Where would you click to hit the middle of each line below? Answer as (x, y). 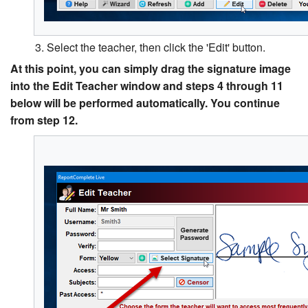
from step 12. (44, 120)
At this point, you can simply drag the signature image (151, 69)
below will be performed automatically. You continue (145, 103)
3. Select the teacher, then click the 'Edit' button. (150, 47)
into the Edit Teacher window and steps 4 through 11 (147, 86)
